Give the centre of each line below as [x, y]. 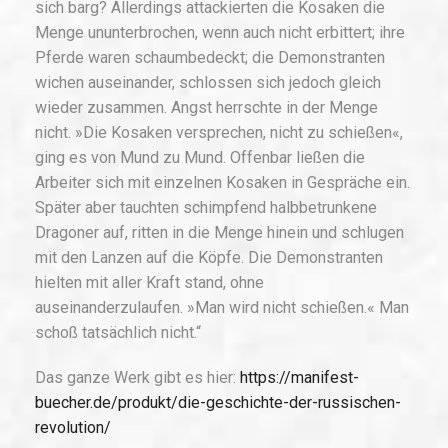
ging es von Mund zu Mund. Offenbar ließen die [200, 158]
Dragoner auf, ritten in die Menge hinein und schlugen [219, 233]
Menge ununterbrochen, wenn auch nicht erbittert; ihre [220, 33]
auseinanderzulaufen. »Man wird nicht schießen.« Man [222, 308]
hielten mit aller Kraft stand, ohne [149, 283]
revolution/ [73, 428]
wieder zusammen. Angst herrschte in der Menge [206, 108]
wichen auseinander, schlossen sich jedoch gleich [208, 83]
